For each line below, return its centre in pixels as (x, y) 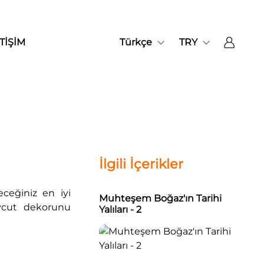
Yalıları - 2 (120, 209)
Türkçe (136, 42)
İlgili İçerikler (141, 164)
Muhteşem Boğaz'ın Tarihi (160, 198)
